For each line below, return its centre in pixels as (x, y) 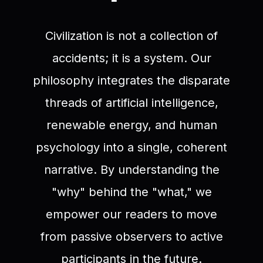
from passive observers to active (131, 237)
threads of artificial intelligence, (131, 103)
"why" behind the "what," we (131, 192)
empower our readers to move (131, 215)
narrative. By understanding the (131, 170)
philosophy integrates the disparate (131, 81)
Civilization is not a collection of (131, 36)
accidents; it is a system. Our (131, 58)
